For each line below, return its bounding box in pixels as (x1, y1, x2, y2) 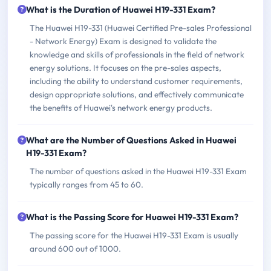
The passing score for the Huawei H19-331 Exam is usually (30, 230, 238, 241)
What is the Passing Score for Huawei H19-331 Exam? (26, 212, 238, 223)
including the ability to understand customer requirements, (30, 76, 243, 87)
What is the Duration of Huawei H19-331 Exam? (26, 4, 215, 16)
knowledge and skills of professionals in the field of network (30, 49, 244, 60)
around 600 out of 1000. (30, 243, 121, 255)
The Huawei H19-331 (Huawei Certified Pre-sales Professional (30, 22, 252, 34)
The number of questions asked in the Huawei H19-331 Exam (30, 166, 247, 177)
